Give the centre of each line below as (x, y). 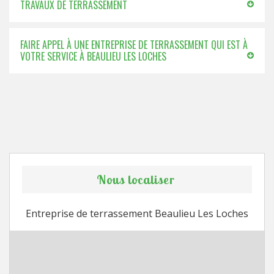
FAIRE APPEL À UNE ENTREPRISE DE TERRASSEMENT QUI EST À (134, 45)
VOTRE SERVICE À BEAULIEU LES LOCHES (93, 56)
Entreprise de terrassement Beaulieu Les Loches (137, 213)
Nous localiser (135, 180)
